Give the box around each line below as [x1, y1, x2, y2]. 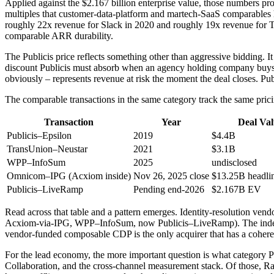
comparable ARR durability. [5, 31, 113, 42]
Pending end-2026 [133, 184, 204, 195]
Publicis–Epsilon [7, 130, 72, 141]
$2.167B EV [212, 184, 261, 195]
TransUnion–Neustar [7, 144, 87, 155]
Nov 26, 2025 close [133, 171, 209, 182]
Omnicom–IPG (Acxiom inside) [7, 171, 131, 182]
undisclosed [212, 157, 257, 168]
